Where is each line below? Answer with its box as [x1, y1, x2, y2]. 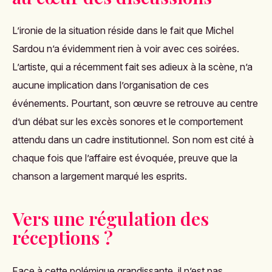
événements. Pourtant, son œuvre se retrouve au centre [12, 97, 258, 109]
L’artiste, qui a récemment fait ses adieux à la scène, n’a [12, 60, 253, 73]
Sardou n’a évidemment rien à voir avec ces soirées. [12, 42, 239, 55]
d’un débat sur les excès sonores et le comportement [12, 115, 243, 127]
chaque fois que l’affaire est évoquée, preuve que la [12, 151, 237, 164]
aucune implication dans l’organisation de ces [12, 78, 209, 91]
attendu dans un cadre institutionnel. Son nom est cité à [12, 133, 254, 146]
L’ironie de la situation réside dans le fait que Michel [12, 24, 234, 36]
